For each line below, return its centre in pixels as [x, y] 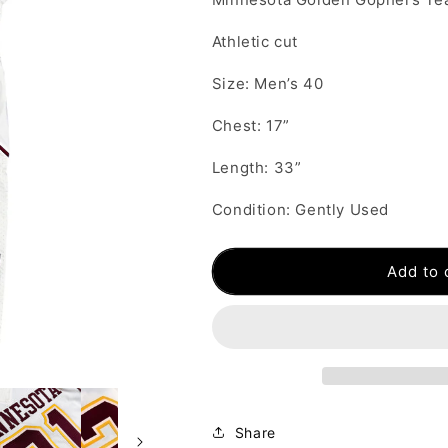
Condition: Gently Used [302, 210]
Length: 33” [256, 168]
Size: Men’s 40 [267, 84]
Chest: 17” [250, 126]
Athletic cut [254, 42]
